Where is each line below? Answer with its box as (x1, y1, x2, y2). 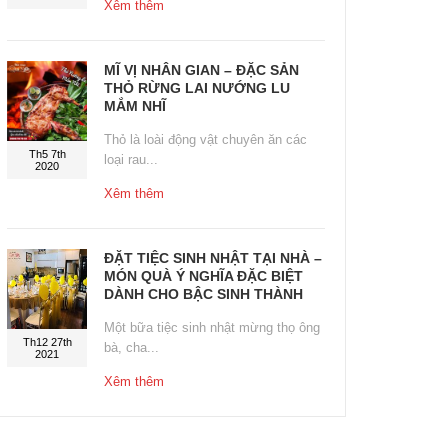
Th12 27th (22, 336, 72, 349)
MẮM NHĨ (104, 98, 166, 115)
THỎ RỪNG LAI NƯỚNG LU (104, 80, 290, 97)
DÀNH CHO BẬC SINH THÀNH (104, 286, 303, 303)
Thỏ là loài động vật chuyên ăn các (104, 132, 307, 148)
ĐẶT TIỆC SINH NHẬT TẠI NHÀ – (104, 250, 322, 267)
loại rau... (104, 152, 158, 168)
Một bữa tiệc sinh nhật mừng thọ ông (104, 320, 320, 336)
